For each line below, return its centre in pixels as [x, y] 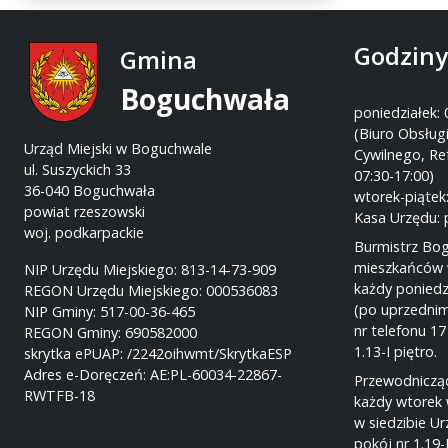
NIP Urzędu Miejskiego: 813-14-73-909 [150, 269]
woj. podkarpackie [84, 232]
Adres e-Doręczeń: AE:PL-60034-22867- [153, 374]
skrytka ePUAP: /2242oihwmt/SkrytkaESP [158, 353]
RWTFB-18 [59, 395]
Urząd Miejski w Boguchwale [118, 148]
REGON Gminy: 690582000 [110, 332]
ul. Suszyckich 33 [77, 169]
